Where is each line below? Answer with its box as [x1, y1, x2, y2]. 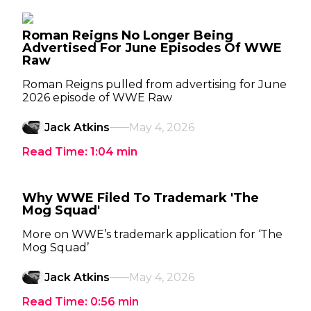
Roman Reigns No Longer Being [22, 28, 233, 43]
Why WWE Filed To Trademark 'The [22, 190, 259, 205]
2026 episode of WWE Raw [22, 91, 172, 104]
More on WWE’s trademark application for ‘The [22, 228, 283, 241]
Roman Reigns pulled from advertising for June [22, 78, 287, 91]
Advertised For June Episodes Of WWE [22, 40, 282, 56]
